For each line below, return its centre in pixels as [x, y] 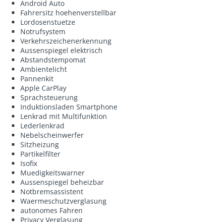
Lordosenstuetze [48, 22]
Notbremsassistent [52, 192]
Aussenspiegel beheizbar [62, 182]
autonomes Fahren [52, 211]
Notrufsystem [43, 32]
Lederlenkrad [43, 126]
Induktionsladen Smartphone [69, 107]
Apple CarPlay [44, 88]
